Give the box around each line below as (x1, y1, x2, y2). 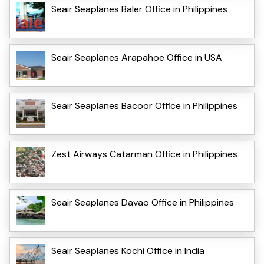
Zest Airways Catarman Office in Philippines (51, 147, 240, 160)
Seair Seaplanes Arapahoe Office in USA (51, 51, 222, 64)
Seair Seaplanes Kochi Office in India (51, 244, 204, 257)
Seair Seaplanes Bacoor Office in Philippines (51, 99, 237, 112)
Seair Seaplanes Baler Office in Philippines (51, 2, 227, 15)
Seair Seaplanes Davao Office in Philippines (51, 196, 234, 209)
